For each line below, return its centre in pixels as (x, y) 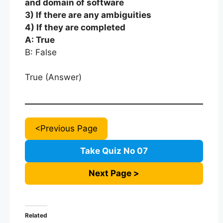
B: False (41, 52)
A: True (40, 40)
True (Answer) (53, 77)
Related (36, 215)
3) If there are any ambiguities (88, 15)
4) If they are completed (75, 27)
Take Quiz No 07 (114, 151)
